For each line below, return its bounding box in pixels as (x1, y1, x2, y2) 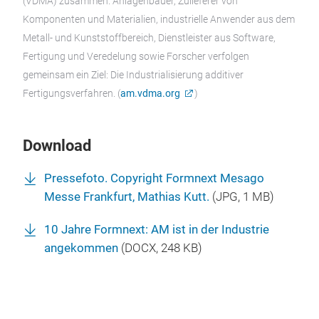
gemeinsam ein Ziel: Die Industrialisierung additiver (23, 68, 244, 80)
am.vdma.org (120, 87, 180, 99)
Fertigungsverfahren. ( (23, 87, 120, 99)
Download (23, 136, 91, 155)
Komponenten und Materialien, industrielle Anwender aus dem (23, 13, 295, 25)
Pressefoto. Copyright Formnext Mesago (44, 171, 264, 185)
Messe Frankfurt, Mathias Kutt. (44, 189, 209, 204)
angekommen (44, 241, 118, 255)
